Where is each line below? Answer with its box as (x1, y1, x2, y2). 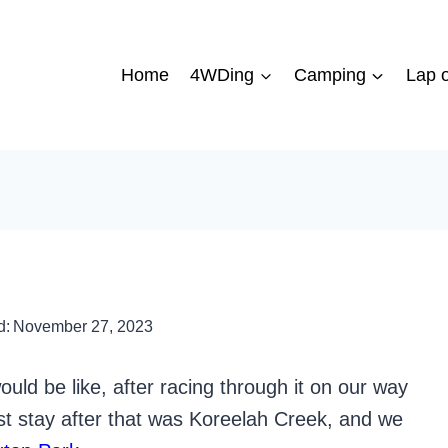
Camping (294, 65, 367, 85)
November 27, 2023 (12, 318, 153, 335)
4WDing (190, 65, 255, 85)
